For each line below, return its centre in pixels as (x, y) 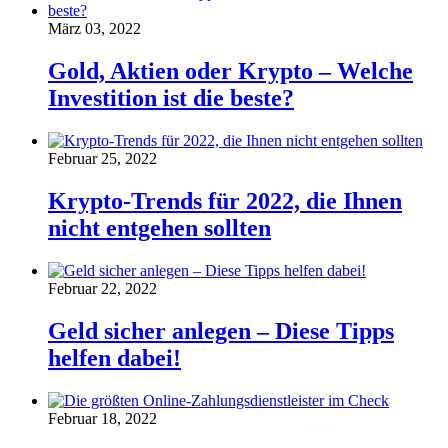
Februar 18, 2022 (102, 418)
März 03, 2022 (94, 29)
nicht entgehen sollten (159, 227)
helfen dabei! (114, 357)
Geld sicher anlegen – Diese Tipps (221, 330)
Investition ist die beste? (171, 97)
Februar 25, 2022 (102, 158)
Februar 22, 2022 (102, 288)
